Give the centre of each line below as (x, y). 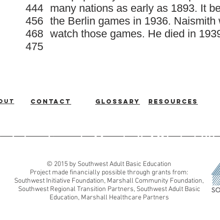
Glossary (118, 101)
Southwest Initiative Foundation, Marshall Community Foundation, (109, 181)
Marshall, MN (131, 141)
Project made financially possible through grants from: (109, 173)
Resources (173, 101)
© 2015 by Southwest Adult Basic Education (109, 164)
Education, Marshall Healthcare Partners (109, 198)
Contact (51, 101)
